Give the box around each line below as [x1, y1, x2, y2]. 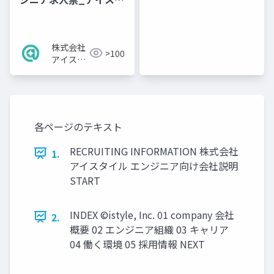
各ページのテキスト [34, 119, 122, 134]
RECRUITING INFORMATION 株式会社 [70, 143, 239, 158]
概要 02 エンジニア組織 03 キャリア [70, 221, 229, 237]
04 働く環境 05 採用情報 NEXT [70, 236, 205, 251]
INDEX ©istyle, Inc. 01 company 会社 [70, 207, 234, 222]
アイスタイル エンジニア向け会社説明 [70, 158, 238, 173]
